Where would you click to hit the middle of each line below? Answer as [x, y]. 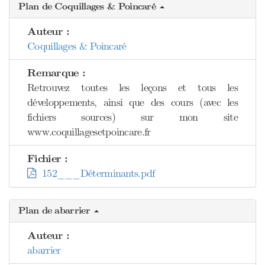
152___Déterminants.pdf [95, 173]
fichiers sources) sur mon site [132, 117]
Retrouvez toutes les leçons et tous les [132, 88]
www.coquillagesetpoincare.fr [89, 132]
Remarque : [56, 73]
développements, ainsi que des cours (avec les [132, 102]
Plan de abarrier [56, 211]
